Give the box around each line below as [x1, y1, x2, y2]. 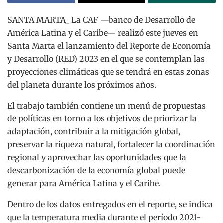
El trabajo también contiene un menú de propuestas [7, 101, 206, 111]
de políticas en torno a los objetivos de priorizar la [7, 113, 197, 124]
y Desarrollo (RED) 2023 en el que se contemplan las [7, 54, 205, 64]
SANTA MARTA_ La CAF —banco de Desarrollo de [7, 15, 195, 25]
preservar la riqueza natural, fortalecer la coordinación [7, 139, 215, 150]
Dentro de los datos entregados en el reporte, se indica [7, 199, 213, 210]
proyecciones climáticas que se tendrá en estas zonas [7, 67, 209, 77]
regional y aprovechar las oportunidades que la [7, 152, 186, 163]
